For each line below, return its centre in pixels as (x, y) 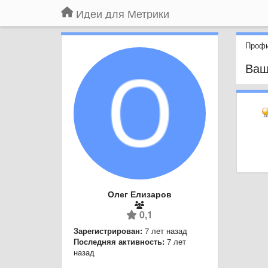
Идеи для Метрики (123, 13)
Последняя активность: (119, 241)
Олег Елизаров (139, 194)
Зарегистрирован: (108, 230)
